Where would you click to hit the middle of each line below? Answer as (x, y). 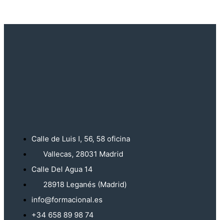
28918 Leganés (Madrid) (79, 185)
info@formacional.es (67, 200)
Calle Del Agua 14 (62, 169)
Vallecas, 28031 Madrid (77, 154)
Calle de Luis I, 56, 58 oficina (81, 139)
